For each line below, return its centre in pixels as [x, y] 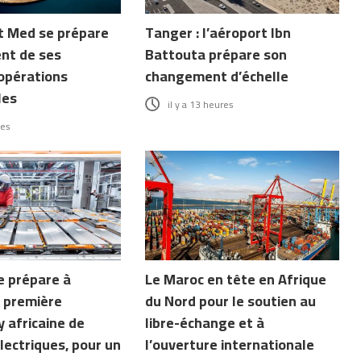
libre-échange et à [205, 322]
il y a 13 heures [201, 104]
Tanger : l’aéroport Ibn [218, 32]
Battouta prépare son [216, 54]
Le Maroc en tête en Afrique [236, 279]
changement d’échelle [217, 76]
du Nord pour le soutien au [231, 301]
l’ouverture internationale [230, 344]
